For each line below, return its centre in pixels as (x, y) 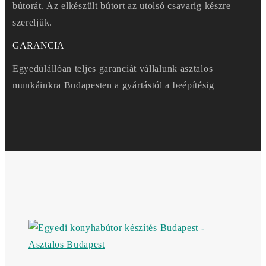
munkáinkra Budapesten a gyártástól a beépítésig (113, 85)
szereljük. (32, 23)
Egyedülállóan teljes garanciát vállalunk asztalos (113, 69)
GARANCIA (38, 46)
